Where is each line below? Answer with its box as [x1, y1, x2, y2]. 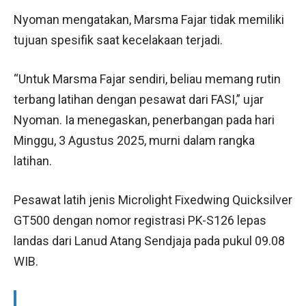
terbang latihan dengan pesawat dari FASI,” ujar [14, 92, 264, 107]
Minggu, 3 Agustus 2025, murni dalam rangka [14, 133, 255, 148]
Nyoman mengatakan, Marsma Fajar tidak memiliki [14, 12, 284, 27]
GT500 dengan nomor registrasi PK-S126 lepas [14, 212, 266, 227]
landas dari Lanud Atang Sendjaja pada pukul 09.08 [14, 233, 285, 248]
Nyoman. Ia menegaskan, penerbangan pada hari [14, 112, 275, 127]
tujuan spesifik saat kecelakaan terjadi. [14, 32, 223, 47]
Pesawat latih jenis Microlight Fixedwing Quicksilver [14, 192, 292, 207]
